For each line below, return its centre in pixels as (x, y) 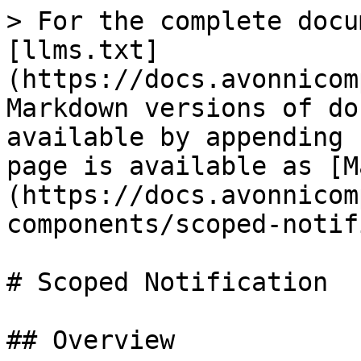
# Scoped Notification (167, 282)
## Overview (91, 340)
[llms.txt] (83, 50)
